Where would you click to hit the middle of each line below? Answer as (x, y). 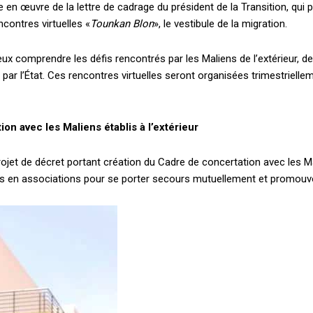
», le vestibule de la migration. (220, 24)
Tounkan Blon (122, 24)
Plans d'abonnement (156, 226)
